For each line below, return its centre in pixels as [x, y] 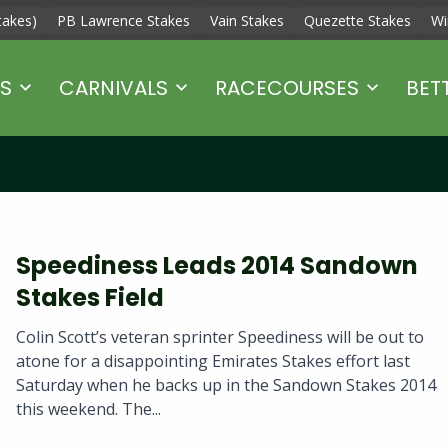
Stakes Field [90, 297]
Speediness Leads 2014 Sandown [217, 265]
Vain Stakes [247, 20]
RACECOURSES [287, 87]
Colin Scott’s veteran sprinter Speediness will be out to [220, 337]
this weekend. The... [88, 409]
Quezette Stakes [357, 20]
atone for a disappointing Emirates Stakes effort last [213, 361]
